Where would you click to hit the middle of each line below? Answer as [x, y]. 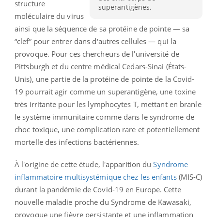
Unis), [24, 79]
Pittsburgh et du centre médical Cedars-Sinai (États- [101, 66]
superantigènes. [125, 7]
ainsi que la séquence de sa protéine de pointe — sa [102, 28]
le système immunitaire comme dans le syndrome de [104, 116]
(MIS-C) [189, 177]
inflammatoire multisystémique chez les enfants [96, 177]
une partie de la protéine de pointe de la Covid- [114, 79]
